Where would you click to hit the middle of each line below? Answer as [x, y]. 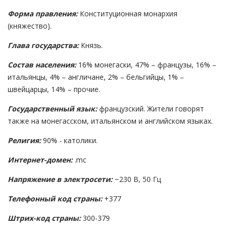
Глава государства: [43, 45]
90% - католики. [69, 141]
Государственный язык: [52, 109]
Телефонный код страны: [55, 199]
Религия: [24, 141]
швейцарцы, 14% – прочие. [54, 89]
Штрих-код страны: [44, 218]
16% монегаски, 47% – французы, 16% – [146, 65]
